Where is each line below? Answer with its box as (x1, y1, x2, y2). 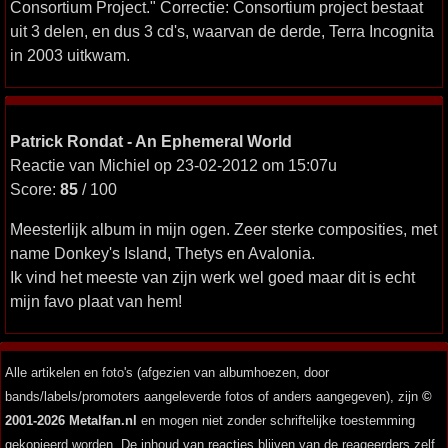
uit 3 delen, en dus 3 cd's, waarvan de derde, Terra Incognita (10, 22, 434, 40)
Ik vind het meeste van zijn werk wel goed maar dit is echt (10, 268, 415, 286)
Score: (10, 180, 60, 198)
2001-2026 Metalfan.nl (5, 413, 137, 428)
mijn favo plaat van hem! (10, 292, 182, 310)
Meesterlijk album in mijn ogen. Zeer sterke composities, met (10, 220, 437, 238)
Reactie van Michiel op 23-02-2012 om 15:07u (10, 156, 337, 174)
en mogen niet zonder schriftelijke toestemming (137, 413, 415, 428)
